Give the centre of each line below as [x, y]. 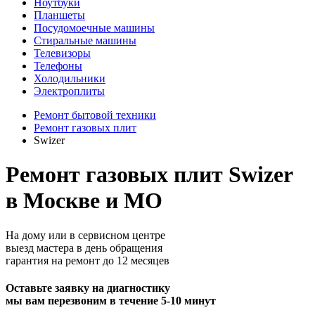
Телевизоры [62, 53]
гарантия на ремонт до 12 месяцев [88, 260]
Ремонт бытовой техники [95, 115]
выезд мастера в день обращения [84, 247]
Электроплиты [69, 91]
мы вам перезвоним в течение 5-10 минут [111, 301]
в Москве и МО [84, 201]
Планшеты [59, 15]
